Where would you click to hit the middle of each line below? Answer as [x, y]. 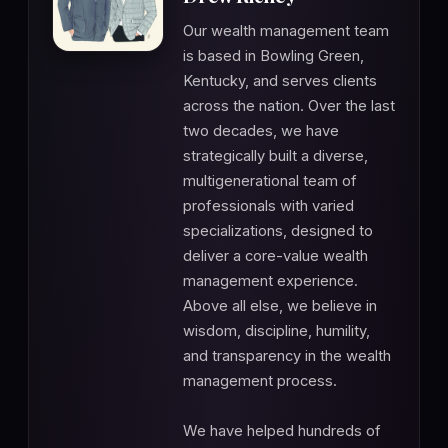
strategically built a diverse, [275, 156]
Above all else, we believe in [280, 306]
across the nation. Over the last [289, 106]
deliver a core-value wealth [275, 256]
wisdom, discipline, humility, [276, 331]
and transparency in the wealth [287, 356]
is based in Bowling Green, [273, 56]
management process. [260, 381]
